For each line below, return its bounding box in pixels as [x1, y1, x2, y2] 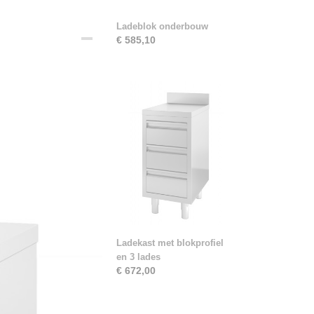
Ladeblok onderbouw [116, 21, 208, 32]
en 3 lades [116, 252, 161, 262]
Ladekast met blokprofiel [116, 238, 224, 248]
